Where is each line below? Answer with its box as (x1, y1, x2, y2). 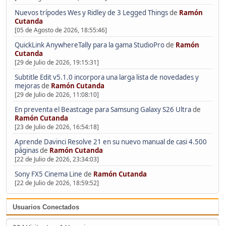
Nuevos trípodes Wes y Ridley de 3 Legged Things (14, 8, 168, 18)
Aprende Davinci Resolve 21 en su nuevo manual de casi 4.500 (14, 137, 207, 147)
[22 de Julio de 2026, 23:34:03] (14, 155, 99, 164)
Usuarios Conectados (13, 203, 79, 211)
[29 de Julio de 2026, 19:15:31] (14, 58, 99, 67)
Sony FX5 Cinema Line (14, 169, 82, 179)
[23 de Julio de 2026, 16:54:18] (14, 123, 99, 132)
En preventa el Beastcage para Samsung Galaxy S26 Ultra (14, 105, 191, 115)
